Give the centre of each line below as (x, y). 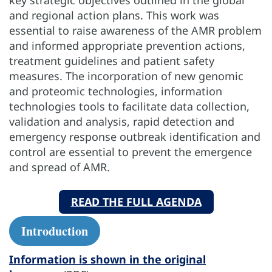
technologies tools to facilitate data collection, (129, 107)
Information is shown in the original (107, 260)
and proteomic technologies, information (116, 91)
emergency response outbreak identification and (135, 137)
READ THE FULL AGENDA (136, 202)
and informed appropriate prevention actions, (127, 46)
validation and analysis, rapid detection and (122, 122)
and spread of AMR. (59, 167)
